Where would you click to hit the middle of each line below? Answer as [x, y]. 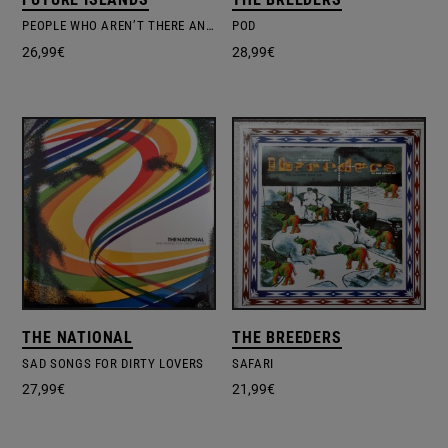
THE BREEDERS [287, 338]
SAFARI [253, 364]
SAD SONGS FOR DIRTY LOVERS [113, 364]
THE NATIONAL [78, 338]
